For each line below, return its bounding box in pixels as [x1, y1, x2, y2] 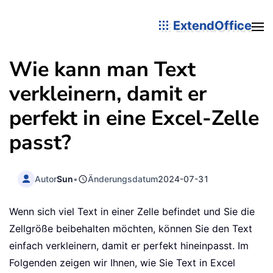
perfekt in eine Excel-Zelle [9, 104, 259, 132]
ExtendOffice [170, 18, 252, 33]
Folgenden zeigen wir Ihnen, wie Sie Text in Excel [9, 257, 235, 269]
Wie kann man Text [9, 55, 196, 83]
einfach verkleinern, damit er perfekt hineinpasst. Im [9, 239, 249, 252]
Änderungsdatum [88, 173, 158, 184]
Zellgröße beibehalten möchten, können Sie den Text [9, 222, 252, 235]
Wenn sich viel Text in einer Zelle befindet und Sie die [9, 205, 255, 218]
